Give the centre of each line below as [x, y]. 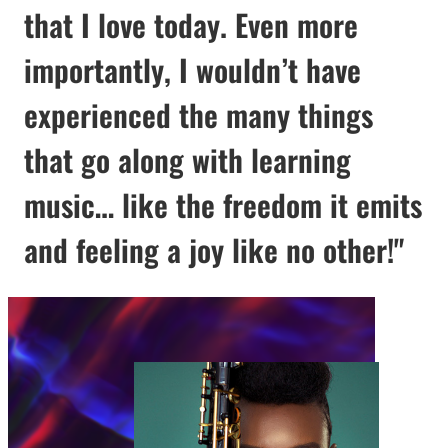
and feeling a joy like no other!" [214, 250]
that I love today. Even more [191, 25]
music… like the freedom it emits [223, 205]
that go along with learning [187, 160]
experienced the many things [198, 115]
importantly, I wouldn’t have [192, 70]
